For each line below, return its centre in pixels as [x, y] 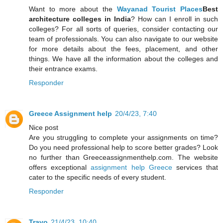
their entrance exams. [63, 69]
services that [195, 167]
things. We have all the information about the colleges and [123, 59]
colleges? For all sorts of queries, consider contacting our [123, 29]
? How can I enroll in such [174, 19]
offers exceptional [60, 167]
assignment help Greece [131, 167]
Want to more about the [73, 9]
